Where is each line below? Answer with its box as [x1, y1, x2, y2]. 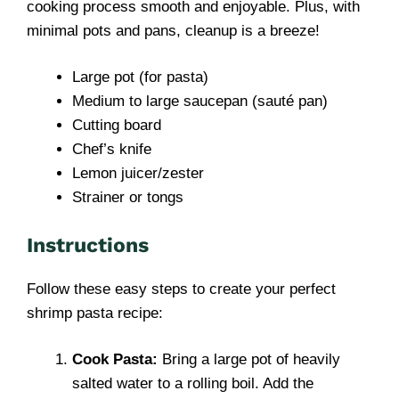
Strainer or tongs [72, 189, 183, 206]
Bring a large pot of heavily [158, 351, 340, 368]
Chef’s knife [72, 141, 151, 158]
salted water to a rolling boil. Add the [72, 375, 313, 392]
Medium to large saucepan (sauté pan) [72, 93, 328, 110]
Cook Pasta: [72, 351, 158, 368]
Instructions [27, 232, 149, 257]
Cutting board [72, 117, 161, 134]
